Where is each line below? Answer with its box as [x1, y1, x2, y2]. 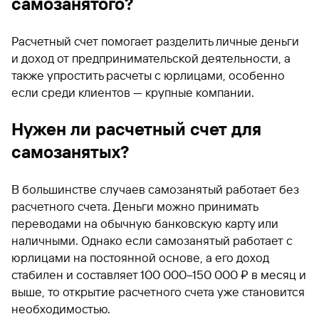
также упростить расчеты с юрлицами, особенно [11, 68, 285, 83]
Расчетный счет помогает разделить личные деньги [11, 33, 299, 48]
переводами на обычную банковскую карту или [11, 216, 278, 231]
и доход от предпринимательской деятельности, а [11, 51, 291, 66]
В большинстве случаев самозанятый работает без [11, 182, 299, 197]
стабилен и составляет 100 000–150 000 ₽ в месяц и [11, 267, 306, 282]
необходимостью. [11, 301, 110, 316]
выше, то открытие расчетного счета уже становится [11, 284, 305, 299]
